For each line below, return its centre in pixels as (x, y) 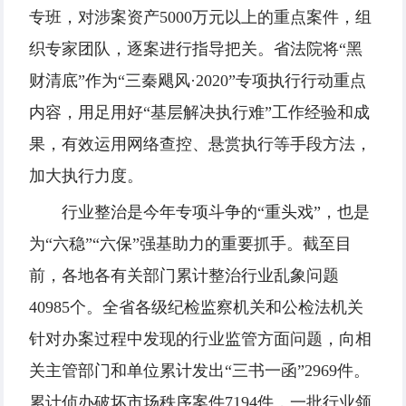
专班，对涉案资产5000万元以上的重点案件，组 (200, 18)
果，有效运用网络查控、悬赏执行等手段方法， (200, 145)
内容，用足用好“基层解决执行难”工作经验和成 (199, 113)
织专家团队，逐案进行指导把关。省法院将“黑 (196, 49)
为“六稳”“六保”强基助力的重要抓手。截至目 (190, 244)
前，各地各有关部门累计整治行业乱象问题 (184, 276)
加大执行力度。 (86, 176)
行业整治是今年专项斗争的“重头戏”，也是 (216, 213)
